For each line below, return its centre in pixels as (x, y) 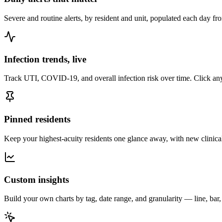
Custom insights (36, 179)
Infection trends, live (45, 59)
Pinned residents (37, 119)
